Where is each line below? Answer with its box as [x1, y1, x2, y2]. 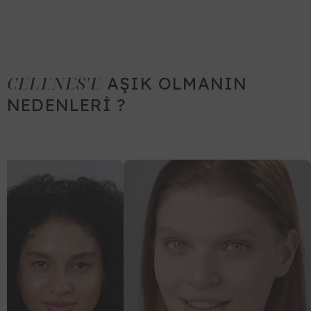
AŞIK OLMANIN [101, 73, 248, 94]
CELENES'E [7, 72, 101, 94]
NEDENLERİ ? [7, 94, 126, 115]
